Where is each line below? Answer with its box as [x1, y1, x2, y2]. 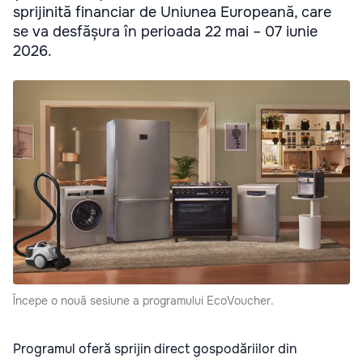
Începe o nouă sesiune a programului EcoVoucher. [13, 293, 274, 308]
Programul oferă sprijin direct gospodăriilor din [13, 340, 297, 357]
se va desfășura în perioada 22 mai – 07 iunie [13, 23, 318, 41]
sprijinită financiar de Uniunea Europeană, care [13, 3, 331, 22]
